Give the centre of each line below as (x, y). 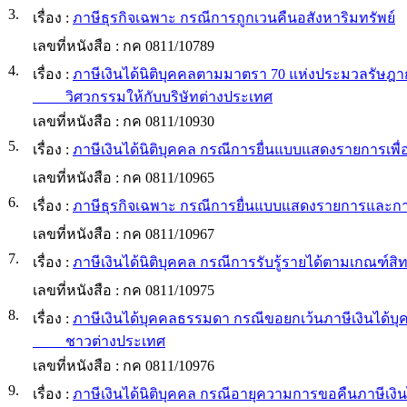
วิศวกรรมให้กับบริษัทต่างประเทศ (153, 96)
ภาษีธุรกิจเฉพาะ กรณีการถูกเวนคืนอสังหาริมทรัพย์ (234, 17)
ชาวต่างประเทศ (99, 341)
